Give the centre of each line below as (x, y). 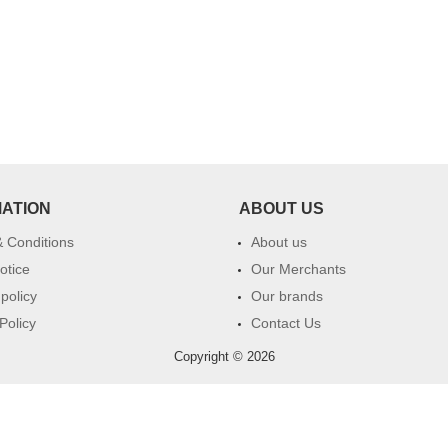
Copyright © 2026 (224, 356)
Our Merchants (298, 269)
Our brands (287, 296)
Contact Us (286, 323)
